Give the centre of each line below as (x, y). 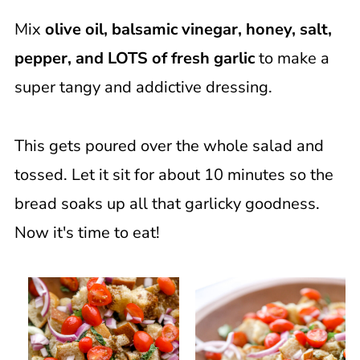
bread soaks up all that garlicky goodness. (167, 204)
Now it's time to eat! (87, 233)
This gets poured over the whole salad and (169, 146)
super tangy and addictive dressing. (143, 88)
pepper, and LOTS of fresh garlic (134, 59)
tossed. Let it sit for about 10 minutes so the (174, 175)
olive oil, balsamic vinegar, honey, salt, (186, 30)
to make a (292, 59)
